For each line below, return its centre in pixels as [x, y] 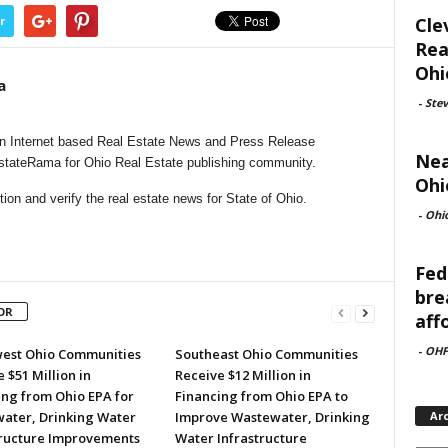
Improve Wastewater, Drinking [272, 417]
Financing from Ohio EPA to [261, 396]
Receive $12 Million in [242, 375]
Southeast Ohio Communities [266, 354]
